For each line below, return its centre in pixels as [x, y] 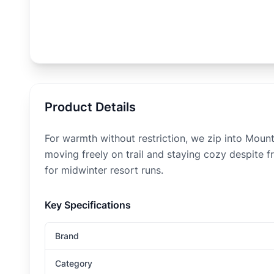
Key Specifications [88, 205]
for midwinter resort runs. [104, 170]
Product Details [90, 107]
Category [74, 263]
